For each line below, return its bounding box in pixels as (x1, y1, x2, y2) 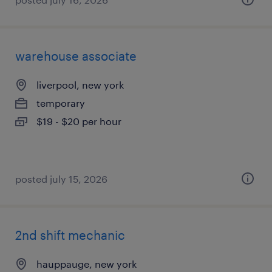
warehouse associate (15, 49, 137, 63)
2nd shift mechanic (15, 228, 125, 242)
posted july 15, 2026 (15, 173, 107, 185)
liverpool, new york (36, 79, 124, 90)
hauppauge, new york (36, 258, 137, 270)
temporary (36, 97, 85, 109)
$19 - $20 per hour (36, 115, 121, 127)
